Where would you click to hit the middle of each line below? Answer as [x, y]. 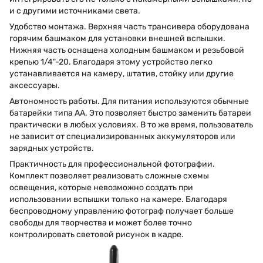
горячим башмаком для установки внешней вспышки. [117, 38]
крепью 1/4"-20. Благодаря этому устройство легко [111, 62]
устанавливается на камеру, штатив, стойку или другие [122, 73]
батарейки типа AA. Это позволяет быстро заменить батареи [130, 113]
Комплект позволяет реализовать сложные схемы [109, 176]
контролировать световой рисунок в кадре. [97, 234]
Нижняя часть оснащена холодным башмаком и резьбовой [127, 50]
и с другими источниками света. [75, 11]
